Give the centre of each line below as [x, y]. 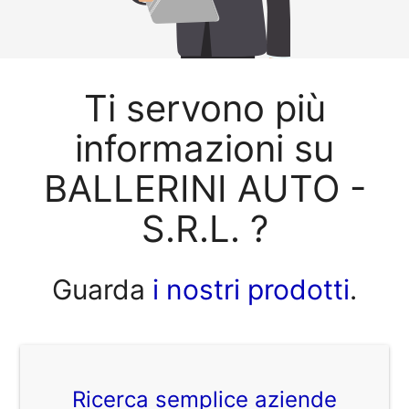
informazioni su [204, 149]
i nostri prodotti [247, 289]
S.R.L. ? [204, 229]
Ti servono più [204, 109]
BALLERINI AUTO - [204, 189]
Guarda [99, 289]
